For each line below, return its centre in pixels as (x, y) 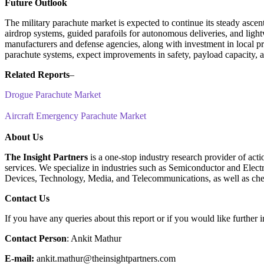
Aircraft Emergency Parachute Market (75, 116)
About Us (24, 137)
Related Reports (37, 75)
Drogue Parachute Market (53, 95)
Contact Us (27, 199)
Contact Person (36, 239)
